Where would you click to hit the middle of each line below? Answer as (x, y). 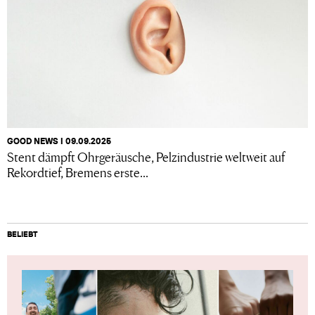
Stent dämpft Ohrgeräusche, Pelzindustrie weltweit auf (146, 156)
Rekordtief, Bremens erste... (78, 171)
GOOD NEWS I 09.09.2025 (59, 141)
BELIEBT (22, 234)
